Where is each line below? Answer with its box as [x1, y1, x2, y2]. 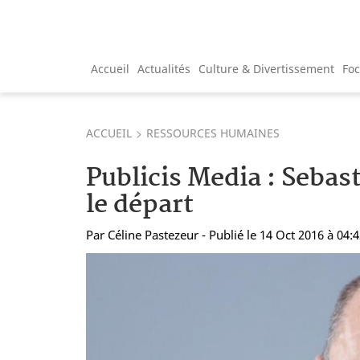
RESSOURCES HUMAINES [146, 125, 280, 141]
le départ [86, 184, 194, 226]
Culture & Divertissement [198, 60, 334, 76]
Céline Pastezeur [108, 226, 198, 243]
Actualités [137, 60, 190, 76]
